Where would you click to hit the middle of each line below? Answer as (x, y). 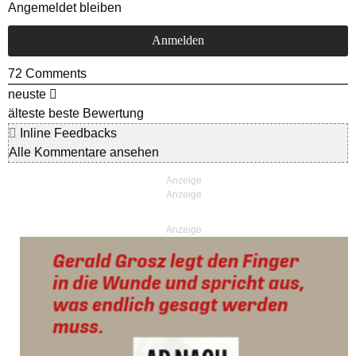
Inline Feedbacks (67, 133)
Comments (54, 74)
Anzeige (184, 230)
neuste (27, 95)
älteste (27, 114)
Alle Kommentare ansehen (84, 153)
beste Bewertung (96, 114)
